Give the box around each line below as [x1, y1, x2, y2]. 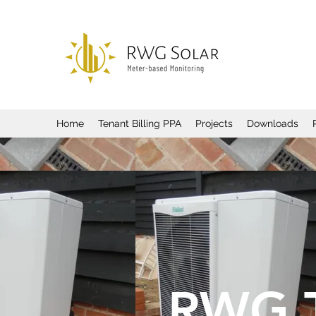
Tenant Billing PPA [98, 118, 181, 129]
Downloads [247, 118, 298, 129]
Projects [195, 118, 233, 129]
